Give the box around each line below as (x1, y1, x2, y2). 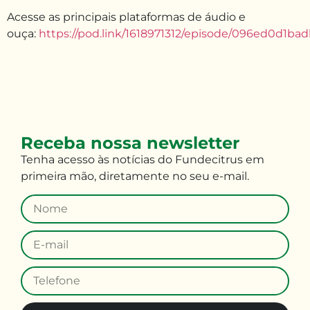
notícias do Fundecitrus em (109, 153, 264, 167)
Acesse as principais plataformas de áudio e (7, 10, 246, 24)
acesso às (57, 153, 109, 167)
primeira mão (21, 170, 94, 183)
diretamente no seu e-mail (96, 170, 247, 183)
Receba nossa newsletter (21, 133, 239, 154)
